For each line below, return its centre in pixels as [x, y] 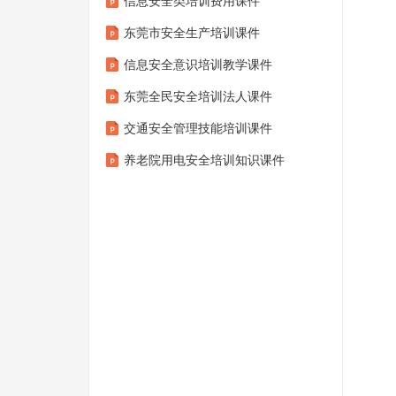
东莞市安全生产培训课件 [192, 33]
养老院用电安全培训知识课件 [204, 160]
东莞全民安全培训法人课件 [198, 97]
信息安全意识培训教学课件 [198, 65]
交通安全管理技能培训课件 [198, 129]
